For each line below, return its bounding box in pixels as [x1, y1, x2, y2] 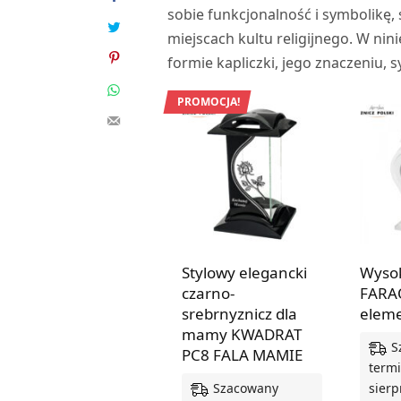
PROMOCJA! [177, 93, 240, 109]
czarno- [182, 282, 235, 303]
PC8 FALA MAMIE [182, 344, 303, 365]
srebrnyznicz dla [182, 303, 297, 324]
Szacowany [213, 379, 278, 397]
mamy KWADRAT [182, 323, 302, 345]
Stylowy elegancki [182, 261, 307, 283]
